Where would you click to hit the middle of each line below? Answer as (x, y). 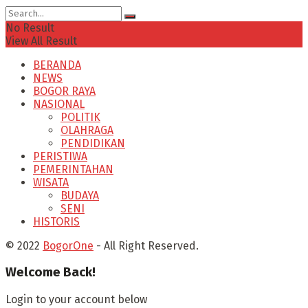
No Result (30, 27)
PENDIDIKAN (93, 143)
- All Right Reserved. (146, 245)
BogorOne (68, 245)
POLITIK (80, 117)
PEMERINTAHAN (73, 169)
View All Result (41, 41)
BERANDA (57, 65)
